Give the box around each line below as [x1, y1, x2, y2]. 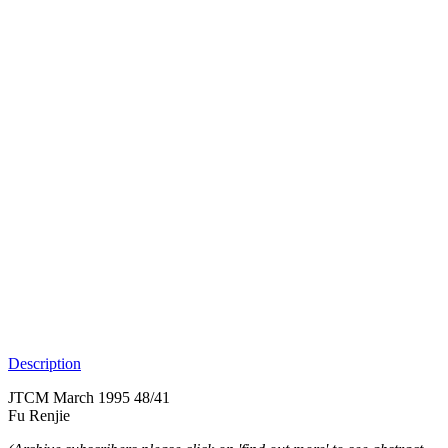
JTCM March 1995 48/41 [8, 388, 170, 406]
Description [8, 354, 81, 372]
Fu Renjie [8, 406, 70, 424]
